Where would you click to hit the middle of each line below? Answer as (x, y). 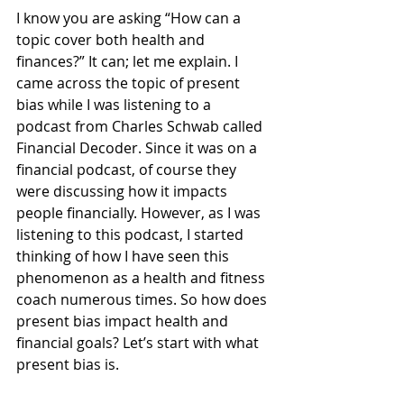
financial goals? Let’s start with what (139, 343)
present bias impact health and (124, 321)
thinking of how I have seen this (124, 256)
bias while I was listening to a (115, 105)
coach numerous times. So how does (143, 299)
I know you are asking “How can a (130, 18)
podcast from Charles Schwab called (141, 126)
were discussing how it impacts (124, 191)
